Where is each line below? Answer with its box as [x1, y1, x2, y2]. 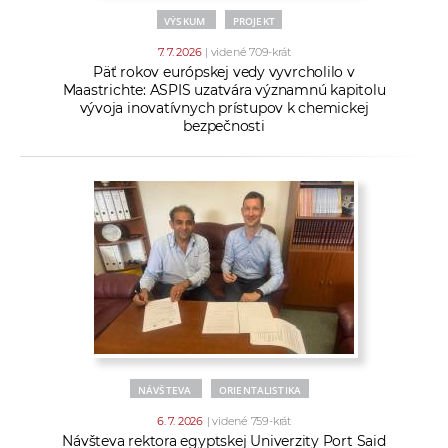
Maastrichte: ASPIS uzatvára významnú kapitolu [62, 81, 386, 100]
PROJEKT [232, 14, 275, 29]
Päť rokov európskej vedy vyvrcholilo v [93, 63, 355, 82]
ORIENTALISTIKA [218, 383, 302, 398]
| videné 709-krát [205, 45, 291, 60]
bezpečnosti [183, 117, 265, 136]
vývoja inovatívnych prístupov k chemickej [79, 99, 369, 118]
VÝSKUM [164, 14, 206, 29]
